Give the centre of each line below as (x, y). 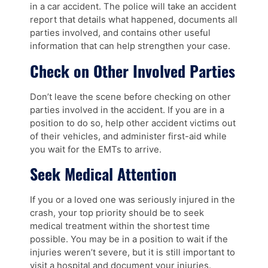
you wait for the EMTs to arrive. (96, 149)
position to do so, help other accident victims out (133, 123)
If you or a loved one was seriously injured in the (133, 200)
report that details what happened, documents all (134, 20)
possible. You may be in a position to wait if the (129, 239)
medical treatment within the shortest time (120, 226)
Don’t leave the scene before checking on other (130, 97)
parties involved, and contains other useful (120, 33)
